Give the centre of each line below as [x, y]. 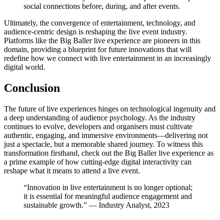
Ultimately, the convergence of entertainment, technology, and [100, 23]
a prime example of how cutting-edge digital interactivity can [98, 162]
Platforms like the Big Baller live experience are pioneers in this [102, 41]
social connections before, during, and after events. [102, 6]
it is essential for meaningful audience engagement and [108, 196]
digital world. [25, 67]
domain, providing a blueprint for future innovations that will [98, 50]
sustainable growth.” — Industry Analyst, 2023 [96, 205]
